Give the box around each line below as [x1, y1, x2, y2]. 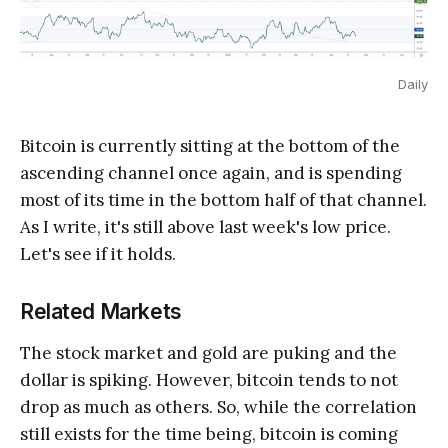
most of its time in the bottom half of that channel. [20, 188, 427, 211]
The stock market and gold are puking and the [20, 341, 397, 364]
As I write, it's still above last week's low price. [20, 215, 391, 238]
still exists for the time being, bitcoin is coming [20, 422, 398, 445]
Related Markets [20, 298, 182, 324]
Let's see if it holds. [20, 242, 176, 265]
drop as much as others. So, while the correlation [20, 395, 417, 418]
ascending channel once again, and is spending [20, 161, 402, 184]
